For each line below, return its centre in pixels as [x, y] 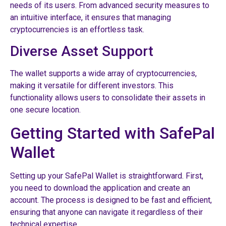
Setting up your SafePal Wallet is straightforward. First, [107, 176]
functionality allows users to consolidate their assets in [108, 98]
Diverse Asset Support [82, 51]
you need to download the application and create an [100, 188]
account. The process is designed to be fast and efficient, [111, 200]
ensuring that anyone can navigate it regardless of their [106, 212]
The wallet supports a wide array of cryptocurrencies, [103, 74]
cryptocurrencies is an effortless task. [77, 29]
